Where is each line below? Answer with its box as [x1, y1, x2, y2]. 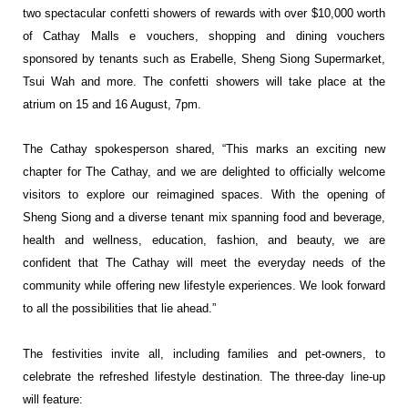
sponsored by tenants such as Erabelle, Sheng [23, 52, 280, 66]
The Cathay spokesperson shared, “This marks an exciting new [23, 142, 385, 157]
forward [347, 279, 385, 293]
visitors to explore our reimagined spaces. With [23, 188, 303, 202]
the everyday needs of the [233, 256, 386, 270]
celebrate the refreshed [23, 369, 156, 383]
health [23, 233, 65, 248]
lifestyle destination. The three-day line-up [155, 369, 386, 383]
